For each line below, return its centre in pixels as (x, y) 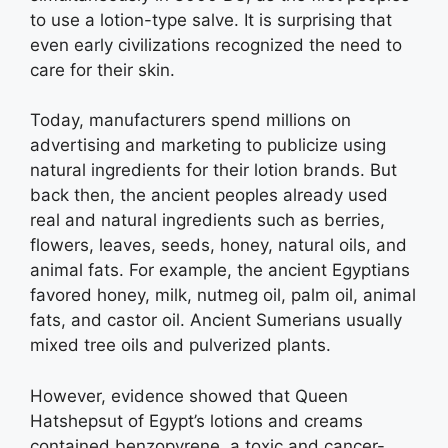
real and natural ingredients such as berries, (207, 220)
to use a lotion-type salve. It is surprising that (211, 19)
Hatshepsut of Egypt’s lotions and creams (196, 420)
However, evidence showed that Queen (189, 395)
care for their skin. (102, 69)
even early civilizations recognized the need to (216, 44)
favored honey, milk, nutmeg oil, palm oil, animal (223, 295)
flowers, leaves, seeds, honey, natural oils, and (218, 245)
